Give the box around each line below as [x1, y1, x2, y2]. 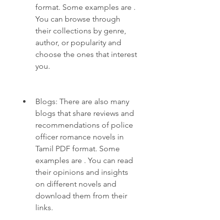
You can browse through [35, 14, 120, 24]
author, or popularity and [35, 38, 121, 47]
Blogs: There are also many [35, 97, 129, 106]
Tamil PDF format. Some [35, 144, 120, 153]
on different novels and [35, 179, 116, 189]
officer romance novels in [35, 132, 124, 141]
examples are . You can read [35, 156, 133, 165]
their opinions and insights [35, 167, 128, 177]
